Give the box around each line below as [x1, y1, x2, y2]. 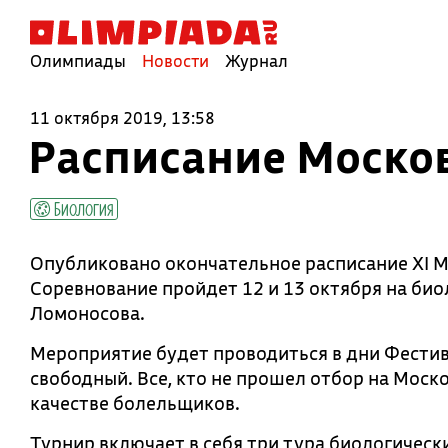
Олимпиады [30, 50, 126, 71]
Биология [50, 196, 114, 220]
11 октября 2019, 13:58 [30, 107, 215, 128]
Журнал [225, 50, 288, 71]
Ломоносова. [30, 301, 145, 325]
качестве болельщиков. [30, 391, 240, 415]
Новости [142, 50, 209, 71]
